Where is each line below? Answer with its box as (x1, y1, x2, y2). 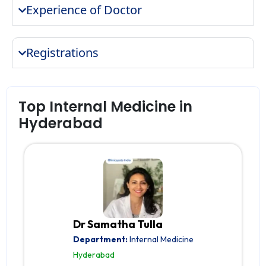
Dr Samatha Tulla (72, 217, 163, 232)
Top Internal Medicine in (18, 97, 192, 117)
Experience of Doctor (26, 2, 142, 18)
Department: (72, 234, 128, 245)
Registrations (26, 45, 99, 61)
